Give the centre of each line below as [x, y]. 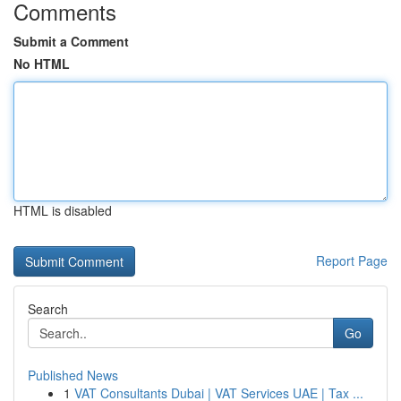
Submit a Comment [71, 41]
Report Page [352, 260]
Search [48, 309]
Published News [73, 375]
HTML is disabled [63, 210]
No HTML [42, 64]
